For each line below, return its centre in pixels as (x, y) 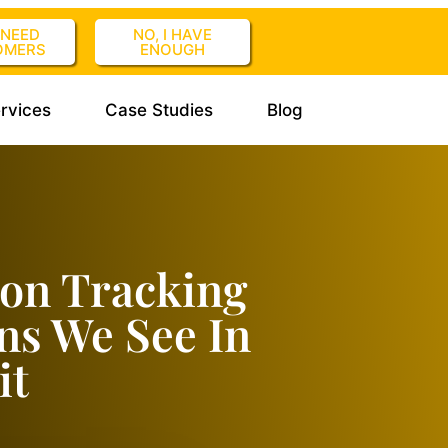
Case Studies (158, 110)
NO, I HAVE (172, 34)
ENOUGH (172, 49)
